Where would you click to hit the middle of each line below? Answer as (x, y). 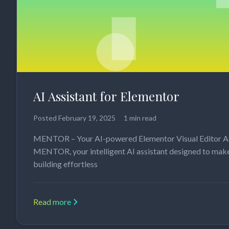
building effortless (65, 164)
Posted (46, 118)
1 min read (140, 118)
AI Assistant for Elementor (106, 96)
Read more (52, 202)
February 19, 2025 (87, 118)
